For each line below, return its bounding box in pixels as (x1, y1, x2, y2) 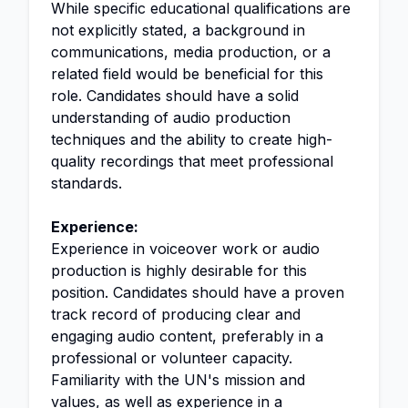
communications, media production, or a (51, 43, 331, 61)
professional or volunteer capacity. (51, 349, 292, 367)
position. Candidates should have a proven (51, 283, 344, 301)
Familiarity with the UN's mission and (51, 371, 305, 389)
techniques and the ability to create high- (51, 130, 332, 148)
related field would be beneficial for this (51, 65, 323, 83)
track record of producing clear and (51, 305, 301, 323)
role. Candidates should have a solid (51, 87, 299, 105)
